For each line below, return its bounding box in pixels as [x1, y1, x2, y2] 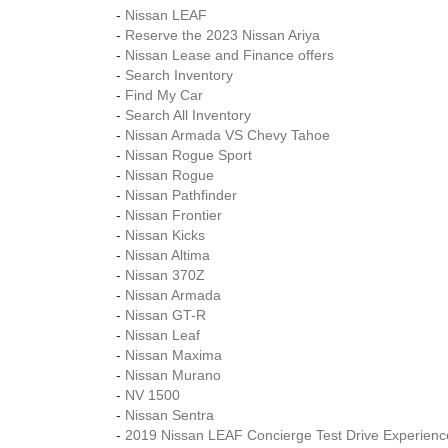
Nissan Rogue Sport [125, 147, 252, 163]
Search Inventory [125, 67, 233, 83]
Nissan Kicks [125, 227, 205, 243]
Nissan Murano [125, 367, 221, 383]
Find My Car [125, 87, 203, 103]
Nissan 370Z [125, 267, 205, 283]
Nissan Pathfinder [125, 187, 237, 203]
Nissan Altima [125, 247, 210, 263]
